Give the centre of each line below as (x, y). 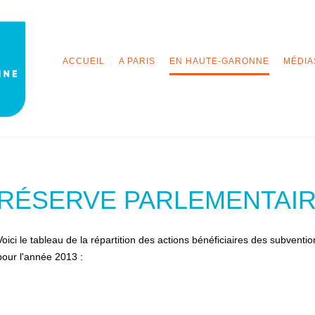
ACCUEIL (84, 61)
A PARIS (137, 61)
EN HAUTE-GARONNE (219, 61)
